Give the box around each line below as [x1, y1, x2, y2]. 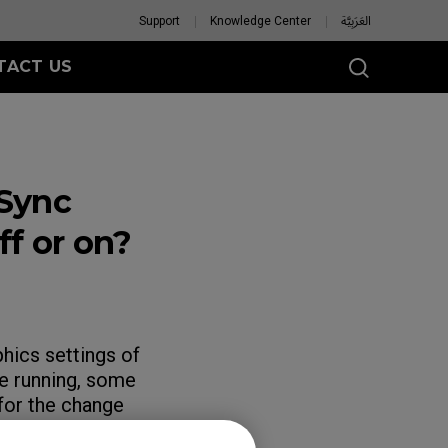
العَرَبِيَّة [341, 14, 371, 28]
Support [139, 14, 180, 28]
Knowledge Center [210, 14, 311, 28]
